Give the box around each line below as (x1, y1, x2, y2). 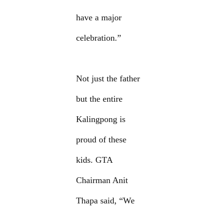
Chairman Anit (76, 175, 128, 186)
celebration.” (76, 33, 122, 43)
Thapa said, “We (76, 196, 135, 206)
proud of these (76, 135, 127, 145)
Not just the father (76, 74, 140, 84)
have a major (76, 13, 122, 23)
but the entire (76, 94, 123, 104)
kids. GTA (76, 155, 113, 165)
